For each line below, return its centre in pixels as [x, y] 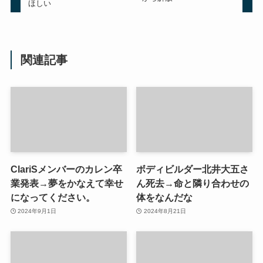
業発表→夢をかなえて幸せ [67, 183]
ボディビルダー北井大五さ [193, 169]
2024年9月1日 [37, 211]
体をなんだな [165, 197]
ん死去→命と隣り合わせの [193, 183]
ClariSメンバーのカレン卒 [66, 169]
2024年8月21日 [165, 211]
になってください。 [53, 197]
